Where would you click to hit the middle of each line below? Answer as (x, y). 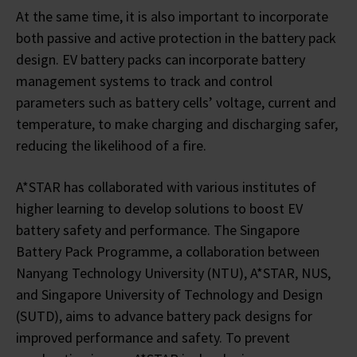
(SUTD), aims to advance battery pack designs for (164, 316)
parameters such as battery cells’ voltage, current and (176, 102)
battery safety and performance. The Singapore (158, 229)
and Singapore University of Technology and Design (169, 294)
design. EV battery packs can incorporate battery (161, 59)
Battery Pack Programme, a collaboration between (168, 251)
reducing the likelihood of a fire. (111, 145)
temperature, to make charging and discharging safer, (177, 124)
